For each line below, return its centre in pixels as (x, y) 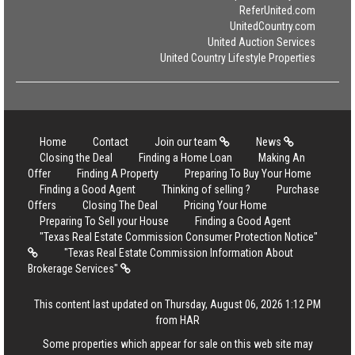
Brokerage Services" (74, 269)
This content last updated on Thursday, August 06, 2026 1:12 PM (177, 304)
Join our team (187, 142)
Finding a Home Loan (185, 158)
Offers (42, 205)
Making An (282, 158)
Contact (111, 142)
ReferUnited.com (277, 10)
